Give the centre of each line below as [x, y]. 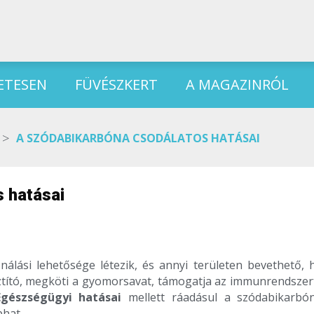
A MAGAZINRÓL [237, 85]
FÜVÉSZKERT [116, 85]
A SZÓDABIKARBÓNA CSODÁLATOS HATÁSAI [138, 138]
